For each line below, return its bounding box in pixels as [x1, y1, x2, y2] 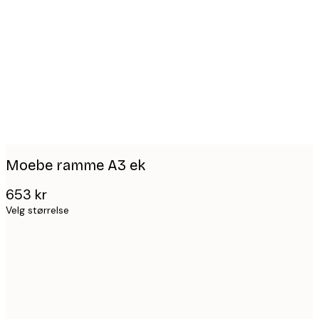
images [17, 10, 76, 33]
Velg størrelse [6, 204, 69, 217]
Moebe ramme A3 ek [6, 156, 145, 174]
